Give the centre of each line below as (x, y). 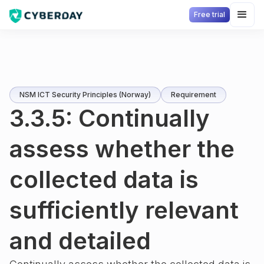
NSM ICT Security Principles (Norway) (85, 95)
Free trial (209, 14)
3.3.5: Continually (110, 118)
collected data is (104, 179)
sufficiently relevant (124, 210)
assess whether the (122, 149)
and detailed (80, 241)
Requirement (194, 95)
